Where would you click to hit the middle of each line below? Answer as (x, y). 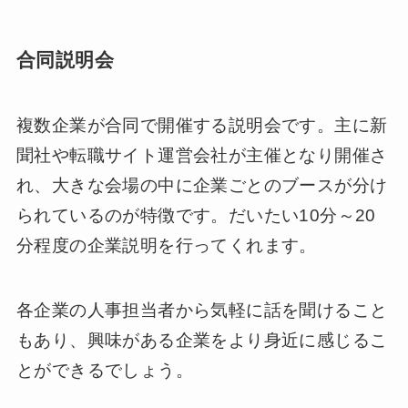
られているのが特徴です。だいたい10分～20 (196, 216)
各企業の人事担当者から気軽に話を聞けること (202, 310)
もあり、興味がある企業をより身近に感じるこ (202, 340)
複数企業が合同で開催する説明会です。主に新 (202, 126)
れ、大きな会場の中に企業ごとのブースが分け (202, 186)
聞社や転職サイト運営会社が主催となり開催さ (202, 156)
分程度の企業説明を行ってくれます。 (166, 246)
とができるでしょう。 (104, 370)
